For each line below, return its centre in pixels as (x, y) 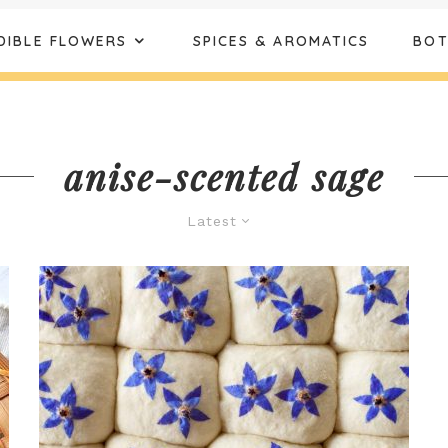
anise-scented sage (224, 176)
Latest (211, 221)
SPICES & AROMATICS (281, 40)
